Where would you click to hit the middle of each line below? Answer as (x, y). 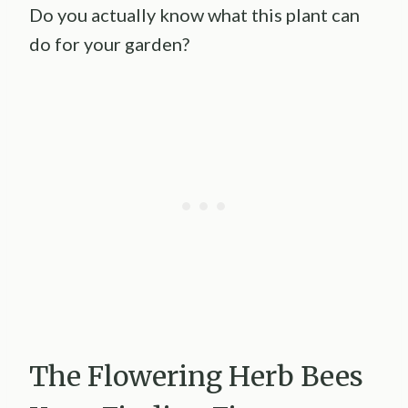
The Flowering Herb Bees (196, 377)
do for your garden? (109, 44)
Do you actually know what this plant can (194, 15)
